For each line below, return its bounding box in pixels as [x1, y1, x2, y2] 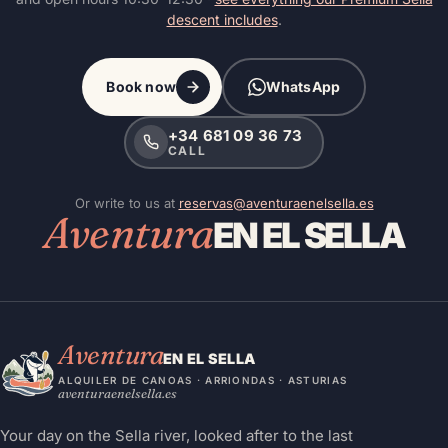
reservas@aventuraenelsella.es [178, 194, 374, 211]
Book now [106, 77, 176, 95]
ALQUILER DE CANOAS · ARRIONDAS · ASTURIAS [58, 373, 348, 386]
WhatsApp [265, 77, 341, 95]
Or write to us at [74, 194, 179, 211]
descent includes [166, 10, 278, 28]
